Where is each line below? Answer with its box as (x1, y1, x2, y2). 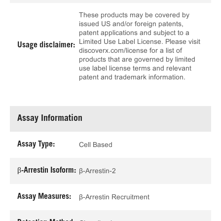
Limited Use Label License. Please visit (79, 37, 200, 45)
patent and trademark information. (79, 73, 185, 81)
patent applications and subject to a (79, 28, 189, 37)
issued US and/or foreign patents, (79, 19, 184, 28)
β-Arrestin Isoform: (17, 166, 76, 175)
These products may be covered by (79, 10, 189, 19)
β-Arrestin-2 (79, 167, 116, 175)
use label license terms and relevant (79, 64, 191, 72)
